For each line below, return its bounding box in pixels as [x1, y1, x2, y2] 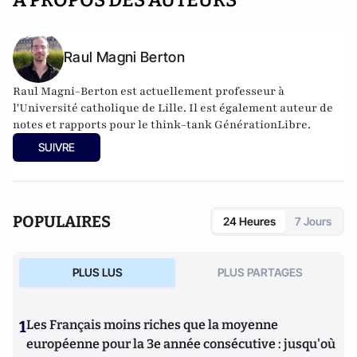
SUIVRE [38, 140, 75, 154]
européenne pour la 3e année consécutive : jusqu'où [26, 336, 335, 351]
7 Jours [295, 214, 331, 228]
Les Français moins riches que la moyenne [26, 317, 278, 332]
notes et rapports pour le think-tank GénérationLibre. [13, 117, 311, 132]
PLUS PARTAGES [217, 265, 303, 279]
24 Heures [223, 214, 276, 228]
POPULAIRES [13, 212, 111, 231]
